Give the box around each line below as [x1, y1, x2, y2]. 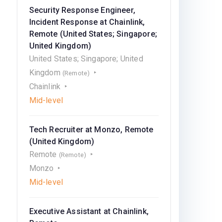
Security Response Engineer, [29, 5, 135, 15]
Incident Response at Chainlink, [29, 17, 145, 27]
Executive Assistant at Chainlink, [29, 207, 149, 216]
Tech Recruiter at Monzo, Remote [29, 125, 154, 134]
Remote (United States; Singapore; [29, 29, 157, 39]
